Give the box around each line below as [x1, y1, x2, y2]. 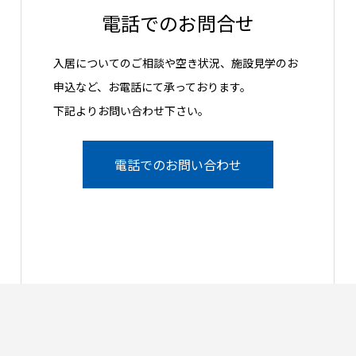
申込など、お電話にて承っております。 [53, 79, 251, 95]
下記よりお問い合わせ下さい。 [53, 103, 209, 118]
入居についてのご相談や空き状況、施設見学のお [53, 55, 298, 71]
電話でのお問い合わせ [114, 155, 242, 174]
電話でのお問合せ [101, 9, 254, 37]
